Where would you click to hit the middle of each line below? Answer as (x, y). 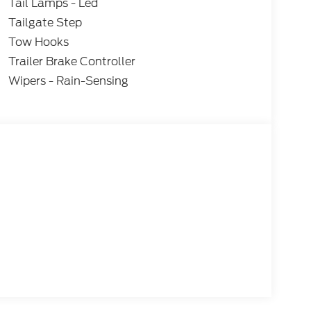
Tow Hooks (38, 42)
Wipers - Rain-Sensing (68, 81)
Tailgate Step (45, 22)
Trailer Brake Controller (72, 61)
